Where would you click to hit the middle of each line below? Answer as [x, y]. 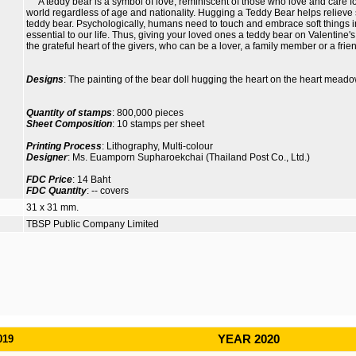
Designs [45, 80]
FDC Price [49, 180]
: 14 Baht [91, 180]
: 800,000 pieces [148, 113]
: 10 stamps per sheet [158, 124]
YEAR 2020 [249, 339]
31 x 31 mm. [52, 207]
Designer [47, 158]
